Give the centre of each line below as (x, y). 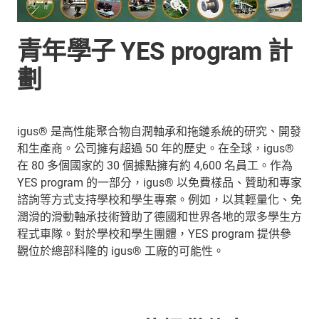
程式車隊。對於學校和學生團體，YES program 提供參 (154, 234)
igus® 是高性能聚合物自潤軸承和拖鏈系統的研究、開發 (159, 131)
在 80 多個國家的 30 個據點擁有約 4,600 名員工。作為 (155, 165)
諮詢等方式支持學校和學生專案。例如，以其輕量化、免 (159, 199)
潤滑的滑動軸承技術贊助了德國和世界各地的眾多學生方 (159, 216)
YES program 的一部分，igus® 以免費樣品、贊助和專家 (159, 182)
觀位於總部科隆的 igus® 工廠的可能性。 (121, 251)
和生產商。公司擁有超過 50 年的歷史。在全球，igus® (156, 148)
